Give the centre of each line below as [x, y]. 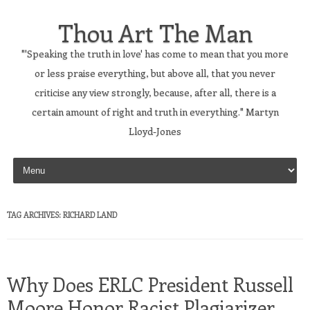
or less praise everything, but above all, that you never [155, 73]
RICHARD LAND [90, 215]
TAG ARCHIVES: [35, 215]
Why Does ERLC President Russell [150, 284]
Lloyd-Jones [155, 131]
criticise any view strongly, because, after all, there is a [155, 92]
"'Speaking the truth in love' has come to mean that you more [155, 54]
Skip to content [44, 159]
